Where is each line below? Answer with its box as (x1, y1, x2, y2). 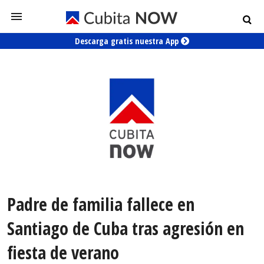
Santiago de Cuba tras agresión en (7, 216, 244, 241)
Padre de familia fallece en (7, 192, 194, 217)
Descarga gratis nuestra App (75, 35, 181, 47)
